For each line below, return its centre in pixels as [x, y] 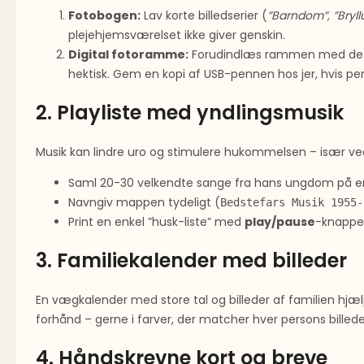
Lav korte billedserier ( [204, 16]
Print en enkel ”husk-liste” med [156, 222]
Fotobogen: [104, 16]
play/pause [280, 222]
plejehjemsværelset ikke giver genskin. [177, 35]
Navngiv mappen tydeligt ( [144, 203]
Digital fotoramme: [128, 55]
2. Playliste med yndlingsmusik [190, 113]
